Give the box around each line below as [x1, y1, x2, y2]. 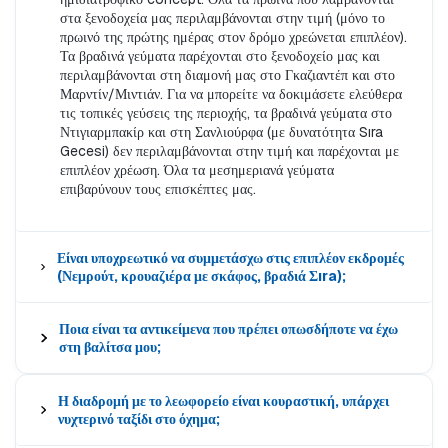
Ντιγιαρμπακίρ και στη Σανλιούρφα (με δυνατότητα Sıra [60, 123, 383, 142]
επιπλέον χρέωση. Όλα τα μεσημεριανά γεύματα [60, 161, 334, 180]
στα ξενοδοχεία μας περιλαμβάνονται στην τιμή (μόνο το [60, 9, 385, 28]
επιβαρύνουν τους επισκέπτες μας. [60, 180, 256, 199]
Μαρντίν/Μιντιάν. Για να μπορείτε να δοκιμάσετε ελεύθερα [60, 85, 402, 104]
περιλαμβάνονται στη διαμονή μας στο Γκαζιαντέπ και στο [60, 66, 395, 85]
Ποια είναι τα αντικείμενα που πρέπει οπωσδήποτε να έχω [58, 320, 398, 339]
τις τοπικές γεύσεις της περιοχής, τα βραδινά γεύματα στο [60, 104, 392, 123]
